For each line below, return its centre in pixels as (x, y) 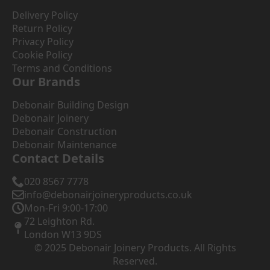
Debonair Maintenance (64, 144)
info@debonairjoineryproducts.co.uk (108, 194)
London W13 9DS (63, 234)
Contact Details (58, 158)
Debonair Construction (64, 131)
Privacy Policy (43, 41)
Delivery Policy (45, 15)
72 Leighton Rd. (59, 221)
